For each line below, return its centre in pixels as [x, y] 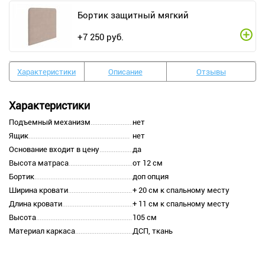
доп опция [151, 177]
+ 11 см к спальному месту [181, 204]
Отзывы [211, 72]
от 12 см [148, 163]
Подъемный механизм [50, 122]
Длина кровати [35, 204]
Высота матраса [39, 163]
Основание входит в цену [54, 150]
